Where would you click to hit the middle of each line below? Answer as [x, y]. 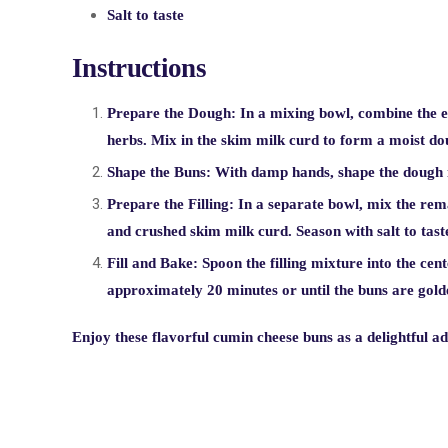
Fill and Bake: [152, 263]
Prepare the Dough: [171, 113]
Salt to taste [145, 14]
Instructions [139, 67]
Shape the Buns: [159, 172]
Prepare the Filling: [170, 204]
